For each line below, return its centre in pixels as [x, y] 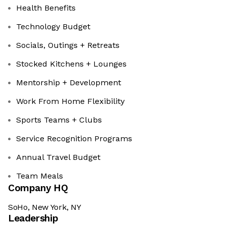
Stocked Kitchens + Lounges [71, 64]
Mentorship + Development [69, 83]
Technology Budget [53, 27]
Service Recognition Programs [74, 139]
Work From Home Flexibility [70, 101]
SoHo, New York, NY [45, 207]
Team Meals [40, 176]
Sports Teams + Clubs [59, 120]
